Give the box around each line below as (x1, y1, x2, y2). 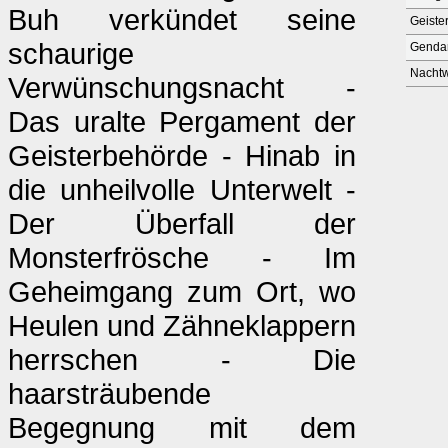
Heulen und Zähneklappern (8, 309, 356, 342)
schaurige (8, 37, 134, 70)
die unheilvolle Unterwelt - (8, 173, 356, 206)
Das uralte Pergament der (8, 105, 356, 138)
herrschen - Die (8, 343, 356, 376)
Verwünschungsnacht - (8, 71, 356, 104)
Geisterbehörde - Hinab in (8, 139, 356, 172)
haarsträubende (8, 377, 211, 410)
